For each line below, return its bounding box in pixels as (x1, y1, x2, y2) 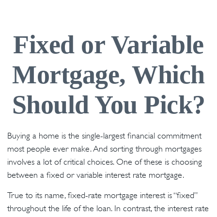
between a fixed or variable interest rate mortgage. (7, 170, 184, 180)
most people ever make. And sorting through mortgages (7, 144, 201, 154)
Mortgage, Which (12, 60, 205, 89)
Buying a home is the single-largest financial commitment (7, 131, 201, 140)
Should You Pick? (12, 90, 205, 119)
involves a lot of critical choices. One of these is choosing (7, 157, 202, 167)
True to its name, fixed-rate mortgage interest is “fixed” (7, 190, 197, 200)
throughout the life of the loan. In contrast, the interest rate (7, 203, 209, 213)
